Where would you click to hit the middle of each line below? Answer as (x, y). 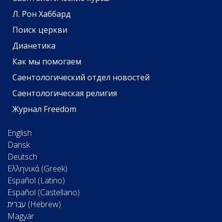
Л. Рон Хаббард (41, 14)
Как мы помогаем (47, 61)
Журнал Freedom (44, 109)
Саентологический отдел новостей (81, 77)
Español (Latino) (36, 180)
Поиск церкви (40, 29)
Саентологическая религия (64, 93)
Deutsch (22, 156)
